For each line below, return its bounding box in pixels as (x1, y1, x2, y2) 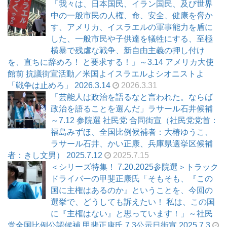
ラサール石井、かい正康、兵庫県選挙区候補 (51, 139, 213, 148)
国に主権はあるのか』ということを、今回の (51, 185, 213, 195)
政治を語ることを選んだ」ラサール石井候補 (51, 104, 213, 113)
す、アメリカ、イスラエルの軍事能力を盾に (51, 22, 213, 31)
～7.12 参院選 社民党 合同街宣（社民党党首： (51, 116, 218, 125)
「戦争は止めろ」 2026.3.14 (8, 81, 110, 90)
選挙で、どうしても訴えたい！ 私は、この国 (51, 197, 215, 206)
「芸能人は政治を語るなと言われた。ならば (51, 92, 213, 101)
